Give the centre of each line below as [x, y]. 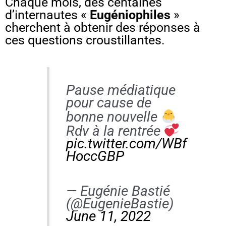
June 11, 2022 [108, 216]
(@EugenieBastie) [120, 203]
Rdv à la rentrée [115, 131]
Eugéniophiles [130, 15]
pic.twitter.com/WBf [126, 143]
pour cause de [108, 103]
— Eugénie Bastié [118, 191]
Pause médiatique [121, 90]
